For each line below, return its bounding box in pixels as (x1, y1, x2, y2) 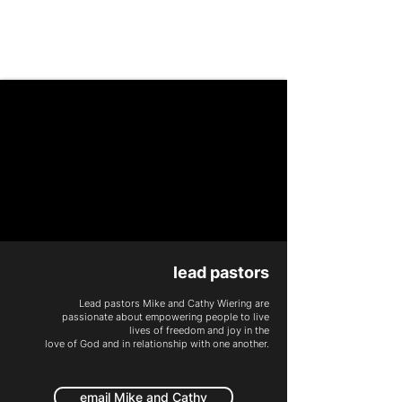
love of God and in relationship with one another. (45, 337, 269, 350)
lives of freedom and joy (129, 324, 244, 336)
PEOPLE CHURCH (9, 14, 180, 35)
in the (244, 324, 269, 336)
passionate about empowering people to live (62, 310, 269, 323)
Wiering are (217, 297, 269, 310)
